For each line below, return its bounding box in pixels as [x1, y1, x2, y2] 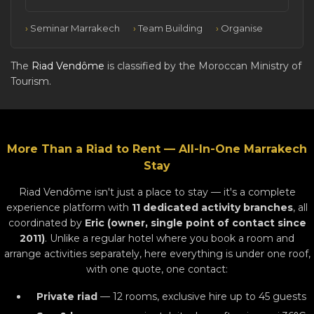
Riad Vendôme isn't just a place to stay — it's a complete [18, 185, 296, 198]
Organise [221, 22, 263, 34]
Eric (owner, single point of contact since [84, 216, 306, 229]
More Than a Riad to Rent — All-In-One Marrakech [7, 142, 307, 156]
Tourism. [11, 74, 51, 88]
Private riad [36, 289, 97, 303]
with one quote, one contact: [86, 262, 228, 275]
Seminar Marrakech [30, 22, 120, 34]
